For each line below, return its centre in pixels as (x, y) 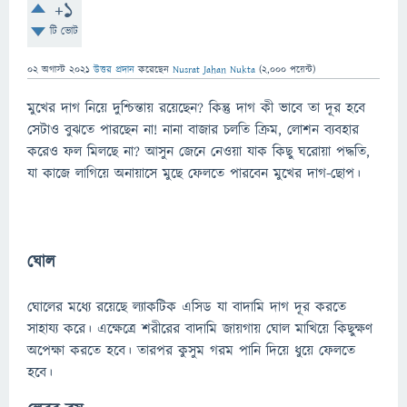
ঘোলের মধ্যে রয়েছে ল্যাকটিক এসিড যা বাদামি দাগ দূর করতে (187, 307)
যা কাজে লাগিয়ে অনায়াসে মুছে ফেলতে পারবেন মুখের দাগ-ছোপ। (194, 174)
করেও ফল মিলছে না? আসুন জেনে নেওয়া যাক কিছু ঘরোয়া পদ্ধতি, (199, 152)
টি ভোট (64, 31)
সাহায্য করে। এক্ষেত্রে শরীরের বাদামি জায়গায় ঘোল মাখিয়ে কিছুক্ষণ (200, 329)
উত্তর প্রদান (114, 69)
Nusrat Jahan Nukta (214, 69)
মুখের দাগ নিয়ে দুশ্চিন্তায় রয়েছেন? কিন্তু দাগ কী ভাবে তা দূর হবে (196, 108)
